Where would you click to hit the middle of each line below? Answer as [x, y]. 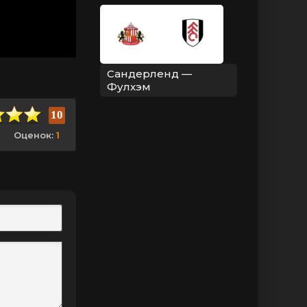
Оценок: [34, 135]
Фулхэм [129, 87]
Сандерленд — [149, 74]
